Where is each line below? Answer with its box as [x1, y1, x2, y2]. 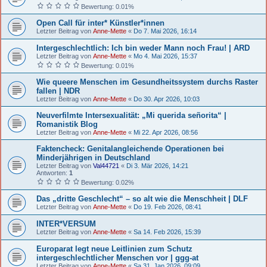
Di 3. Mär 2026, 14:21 [126, 162, 188, 169]
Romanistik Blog [36, 119, 98, 129]
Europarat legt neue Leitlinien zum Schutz [36, 244, 193, 253]
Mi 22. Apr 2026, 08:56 [133, 128, 198, 136]
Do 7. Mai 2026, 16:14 [133, 27, 197, 35]
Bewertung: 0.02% [79, 178, 134, 186]
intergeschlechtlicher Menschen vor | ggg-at [36, 253, 198, 262]
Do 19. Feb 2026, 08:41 [133, 203, 201, 210]
